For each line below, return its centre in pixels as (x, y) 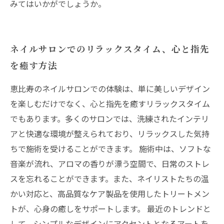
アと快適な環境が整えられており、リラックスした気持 (110, 133)
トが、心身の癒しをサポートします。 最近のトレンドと (110, 208)
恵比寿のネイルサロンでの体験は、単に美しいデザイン (110, 88)
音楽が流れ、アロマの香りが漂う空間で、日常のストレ (110, 163)
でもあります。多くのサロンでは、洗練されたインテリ (109, 118)
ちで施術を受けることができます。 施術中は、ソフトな (110, 148)
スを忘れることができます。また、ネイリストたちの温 (109, 178)
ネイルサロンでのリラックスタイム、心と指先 (110, 49)
